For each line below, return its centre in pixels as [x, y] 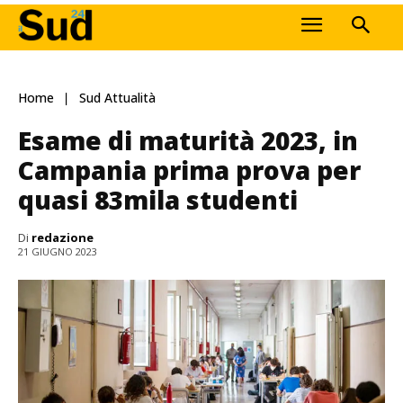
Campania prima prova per [189, 170]
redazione [63, 237]
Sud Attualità [117, 98]
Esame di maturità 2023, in [188, 140]
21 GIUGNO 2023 [58, 252]
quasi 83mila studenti [158, 199]
